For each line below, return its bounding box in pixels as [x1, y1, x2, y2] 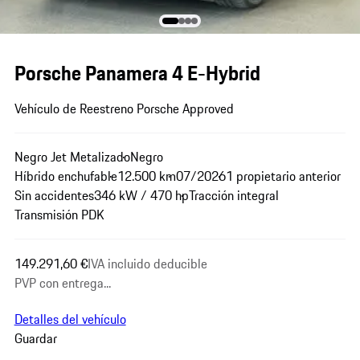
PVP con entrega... [14, 272, 111, 292]
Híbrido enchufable [14, 166, 117, 186]
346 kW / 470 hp [93, 186, 189, 206]
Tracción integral [188, 186, 279, 206]
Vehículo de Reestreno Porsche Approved [14, 99, 234, 119]
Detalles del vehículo [14, 309, 126, 329]
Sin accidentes [14, 186, 94, 206]
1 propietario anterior [225, 166, 341, 186]
